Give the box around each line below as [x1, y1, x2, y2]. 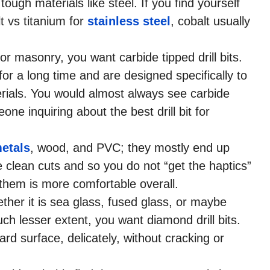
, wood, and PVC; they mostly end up [30, 140, 230, 154]
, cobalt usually [171, 14, 250, 28]
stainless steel [87, 14, 171, 28]
